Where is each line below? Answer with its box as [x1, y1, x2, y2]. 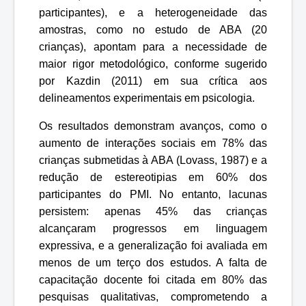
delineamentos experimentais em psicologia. [39, 92, 255, 104]
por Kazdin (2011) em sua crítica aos [39, 74, 267, 87]
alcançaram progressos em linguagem [39, 222, 267, 234]
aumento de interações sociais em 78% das [39, 137, 267, 149]
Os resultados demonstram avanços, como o [39, 120, 267, 132]
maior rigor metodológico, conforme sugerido [39, 57, 267, 70]
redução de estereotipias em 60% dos [39, 171, 267, 183]
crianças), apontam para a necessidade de [39, 40, 267, 53]
